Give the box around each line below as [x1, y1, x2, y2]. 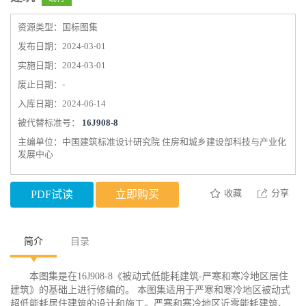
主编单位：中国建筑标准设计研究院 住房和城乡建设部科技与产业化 [18, 137, 286, 147]
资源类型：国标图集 [18, 22, 98, 32]
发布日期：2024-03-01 [18, 41, 106, 51]
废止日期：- [18, 79, 65, 89]
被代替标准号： [18, 117, 82, 128]
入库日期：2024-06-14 [18, 98, 106, 109]
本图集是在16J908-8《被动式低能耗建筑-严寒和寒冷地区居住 [29, 271, 288, 281]
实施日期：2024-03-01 [18, 60, 106, 70]
